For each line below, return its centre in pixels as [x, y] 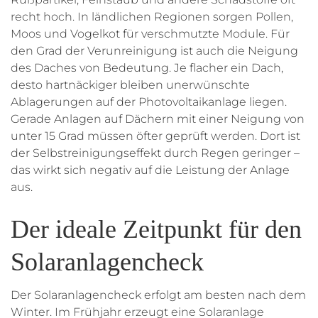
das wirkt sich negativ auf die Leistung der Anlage [150, 170]
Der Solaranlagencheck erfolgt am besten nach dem [158, 295]
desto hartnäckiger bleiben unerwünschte [130, 85]
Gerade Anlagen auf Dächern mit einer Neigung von [158, 119]
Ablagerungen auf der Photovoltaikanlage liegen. [149, 102]
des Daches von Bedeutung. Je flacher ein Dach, [147, 68]
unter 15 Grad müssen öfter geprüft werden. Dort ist [155, 136]
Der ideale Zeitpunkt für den [156, 230]
